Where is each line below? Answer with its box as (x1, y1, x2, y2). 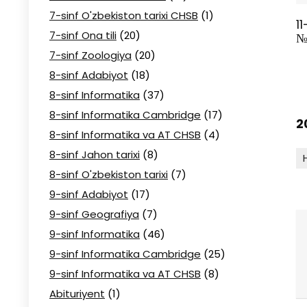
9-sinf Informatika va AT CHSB (49, 267, 201, 281)
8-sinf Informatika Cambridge (49, 108, 201, 122)
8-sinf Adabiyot (49, 68, 128, 82)
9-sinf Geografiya (49, 207, 139, 221)
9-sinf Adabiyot (49, 187, 128, 201)
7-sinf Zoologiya (49, 48, 132, 62)
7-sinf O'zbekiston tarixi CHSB (49, 8, 198, 23)
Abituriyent (49, 286, 105, 301)
